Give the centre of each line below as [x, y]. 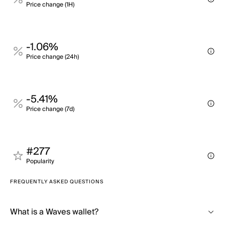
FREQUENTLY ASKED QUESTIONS [57, 182]
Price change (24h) [52, 57]
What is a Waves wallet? [54, 212]
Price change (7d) [50, 109]
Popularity [40, 161]
